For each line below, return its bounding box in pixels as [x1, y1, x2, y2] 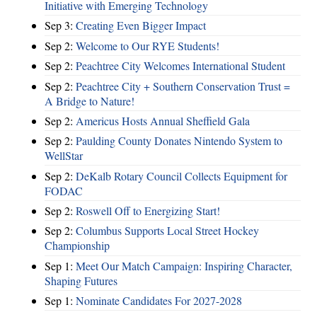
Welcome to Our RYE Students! [76, 38, 219, 53]
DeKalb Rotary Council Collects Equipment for [76, 168, 287, 183]
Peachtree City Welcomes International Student [76, 58, 285, 74]
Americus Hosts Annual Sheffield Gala [76, 113, 250, 128]
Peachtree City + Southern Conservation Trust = [76, 78, 290, 93]
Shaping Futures [45, 272, 117, 288]
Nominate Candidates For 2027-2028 [76, 293, 242, 309]
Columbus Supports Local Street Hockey [76, 223, 259, 238]
